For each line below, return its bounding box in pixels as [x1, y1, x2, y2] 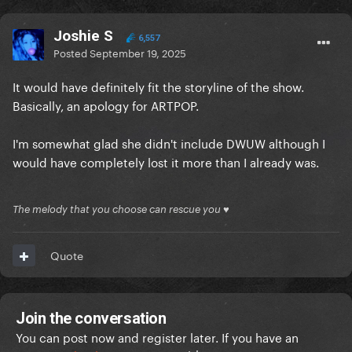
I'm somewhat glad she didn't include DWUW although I [13, 133, 325, 152]
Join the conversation [16, 309, 167, 328]
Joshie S [53, 27, 113, 46]
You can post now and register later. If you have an [16, 327, 299, 346]
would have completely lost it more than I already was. [13, 152, 319, 171]
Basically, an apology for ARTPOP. [13, 95, 199, 115]
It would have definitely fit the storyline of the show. [13, 76, 304, 96]
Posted [53, 44, 90, 60]
